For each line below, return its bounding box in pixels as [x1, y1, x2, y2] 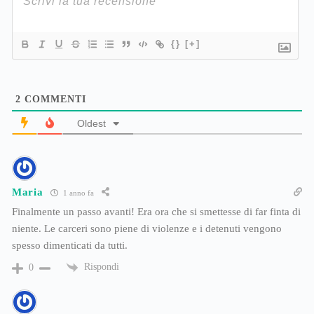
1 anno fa [60, 188, 94, 197]
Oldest [77, 118, 106, 130]
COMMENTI [21, 94, 86, 105]
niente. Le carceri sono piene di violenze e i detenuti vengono [12, 223, 282, 235]
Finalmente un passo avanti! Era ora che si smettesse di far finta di [12, 206, 301, 218]
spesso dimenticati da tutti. [12, 240, 128, 252]
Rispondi [84, 261, 119, 273]
